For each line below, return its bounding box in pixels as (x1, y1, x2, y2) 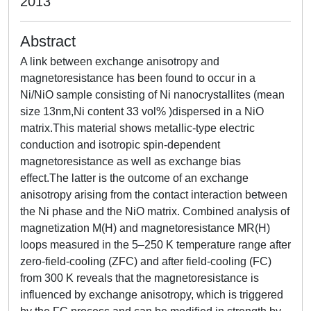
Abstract (20, 33, 76, 50)
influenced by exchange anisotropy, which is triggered (20, 289, 283, 301)
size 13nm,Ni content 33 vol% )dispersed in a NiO (20, 106, 264, 117)
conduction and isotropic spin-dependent (20, 139, 220, 151)
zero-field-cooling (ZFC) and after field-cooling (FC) (20, 255, 271, 267)
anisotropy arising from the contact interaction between (20, 189, 287, 201)
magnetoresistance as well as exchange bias (20, 155, 241, 167)
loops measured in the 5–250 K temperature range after (20, 239, 291, 251)
